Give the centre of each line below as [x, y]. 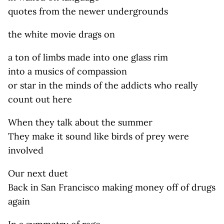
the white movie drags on [61, 34]
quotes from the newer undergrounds [88, 11]
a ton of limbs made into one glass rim [88, 57]
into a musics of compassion [67, 71]
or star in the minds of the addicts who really [103, 85]
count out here [40, 99]
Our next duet [38, 173]
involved [26, 150]
